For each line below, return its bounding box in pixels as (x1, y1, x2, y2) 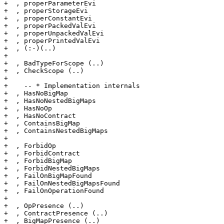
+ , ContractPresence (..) (4, 209, 108, 217)
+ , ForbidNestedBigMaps (4, 164, 100, 172)
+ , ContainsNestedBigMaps (4, 127, 108, 135)
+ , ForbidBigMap (4, 157, 72, 165)
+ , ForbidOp (4, 142, 56, 150)
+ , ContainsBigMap (4, 119, 80, 127)
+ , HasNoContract (4, 112, 76, 120)
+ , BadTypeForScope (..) (4, 59, 104, 67)
